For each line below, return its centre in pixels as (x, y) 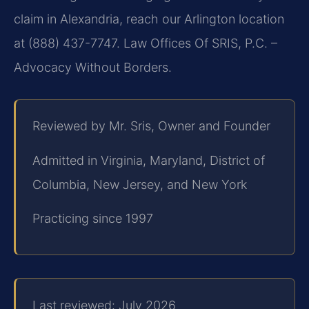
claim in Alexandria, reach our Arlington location (149, 19)
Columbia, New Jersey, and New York (140, 184)
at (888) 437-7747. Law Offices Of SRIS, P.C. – (146, 43)
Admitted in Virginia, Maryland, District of (149, 160)
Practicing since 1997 (93, 219)
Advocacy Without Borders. (93, 67)
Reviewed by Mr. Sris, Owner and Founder (151, 126)
